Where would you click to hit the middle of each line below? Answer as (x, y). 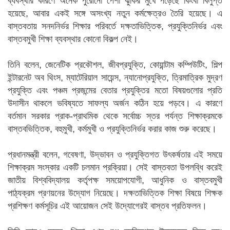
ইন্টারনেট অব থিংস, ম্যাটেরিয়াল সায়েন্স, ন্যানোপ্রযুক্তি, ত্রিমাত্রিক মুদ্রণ (115, 78)
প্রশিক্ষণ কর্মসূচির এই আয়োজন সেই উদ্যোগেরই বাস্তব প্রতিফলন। (107, 206)
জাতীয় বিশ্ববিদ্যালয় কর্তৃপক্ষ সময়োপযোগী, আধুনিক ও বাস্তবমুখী (115, 180)
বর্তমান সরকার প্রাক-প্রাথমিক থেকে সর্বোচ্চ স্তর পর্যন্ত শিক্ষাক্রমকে (115, 116)
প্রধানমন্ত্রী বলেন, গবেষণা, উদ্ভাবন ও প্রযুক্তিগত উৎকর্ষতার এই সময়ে (115, 155)
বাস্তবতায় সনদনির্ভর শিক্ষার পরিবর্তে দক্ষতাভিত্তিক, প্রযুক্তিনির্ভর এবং (115, 26)
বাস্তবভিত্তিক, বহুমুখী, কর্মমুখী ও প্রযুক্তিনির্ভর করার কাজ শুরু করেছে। (112, 129)
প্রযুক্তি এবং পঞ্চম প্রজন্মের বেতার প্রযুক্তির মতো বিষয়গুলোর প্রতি (115, 90)
